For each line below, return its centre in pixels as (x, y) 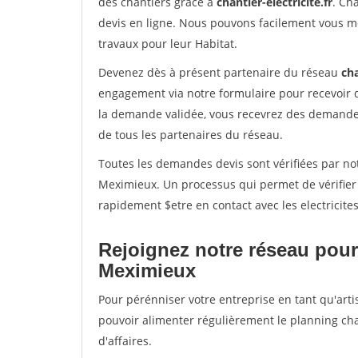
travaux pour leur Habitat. (168, 44)
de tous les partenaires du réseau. (191, 135)
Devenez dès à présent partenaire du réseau (220, 72)
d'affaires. (125, 341)
